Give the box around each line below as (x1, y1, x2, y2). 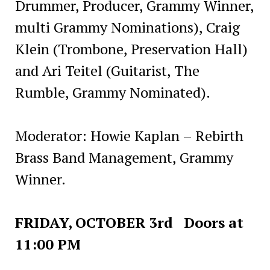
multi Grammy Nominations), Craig (14, 17, 240, 37)
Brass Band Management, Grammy (14, 147, 233, 167)
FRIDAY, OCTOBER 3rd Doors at (14, 212, 243, 232)
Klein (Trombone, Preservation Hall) (14, 39, 248, 58)
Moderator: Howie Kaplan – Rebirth (14, 125, 243, 145)
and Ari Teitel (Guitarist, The (14, 60, 199, 80)
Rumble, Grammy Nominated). (14, 82, 210, 102)
